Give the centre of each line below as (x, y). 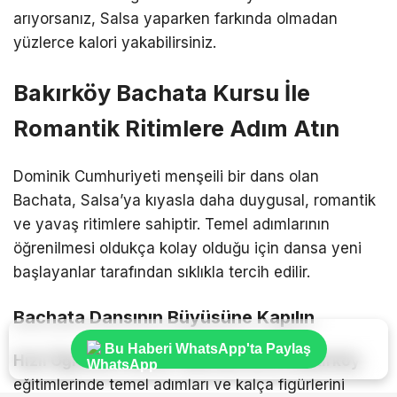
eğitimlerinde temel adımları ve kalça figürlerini (179, 384)
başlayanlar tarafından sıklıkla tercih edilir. (162, 272)
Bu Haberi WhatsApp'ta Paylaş (207, 349)
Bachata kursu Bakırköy (271, 360)
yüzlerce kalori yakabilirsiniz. (115, 43)
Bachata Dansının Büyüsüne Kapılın (164, 317)
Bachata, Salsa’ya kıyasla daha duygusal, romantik (195, 200)
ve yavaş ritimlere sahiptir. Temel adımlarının (171, 224)
